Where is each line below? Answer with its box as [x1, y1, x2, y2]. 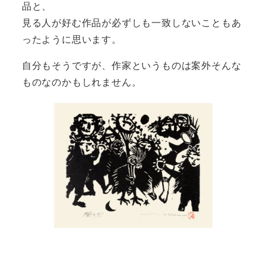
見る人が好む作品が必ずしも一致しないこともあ [21, 15, 242, 29]
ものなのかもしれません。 [21, 74, 142, 88]
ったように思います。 [21, 31, 122, 46]
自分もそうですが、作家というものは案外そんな [21, 58, 242, 72]
